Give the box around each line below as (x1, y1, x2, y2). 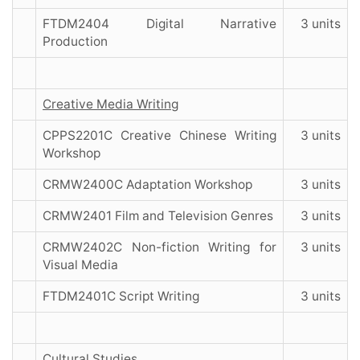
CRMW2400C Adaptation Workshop (43, 177, 252, 193)
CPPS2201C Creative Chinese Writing (43, 128, 276, 144)
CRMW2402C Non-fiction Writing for (43, 239, 276, 256)
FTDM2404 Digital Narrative (43, 16, 276, 32)
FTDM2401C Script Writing (43, 288, 199, 305)
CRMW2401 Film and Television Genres (43, 208, 273, 224)
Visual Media (43, 257, 118, 273)
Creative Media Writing (43, 96, 178, 112)
